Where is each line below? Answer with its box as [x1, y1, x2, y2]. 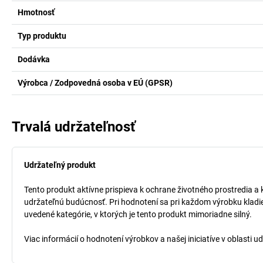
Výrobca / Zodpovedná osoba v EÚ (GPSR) [18, 78, 173, 87]
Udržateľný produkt [24, 160, 96, 170]
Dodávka [18, 55, 50, 64]
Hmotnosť [18, 8, 55, 17]
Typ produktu [18, 31, 66, 41]
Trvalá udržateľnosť [12, 119, 136, 135]
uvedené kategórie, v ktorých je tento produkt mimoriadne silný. [24, 210, 252, 219]
